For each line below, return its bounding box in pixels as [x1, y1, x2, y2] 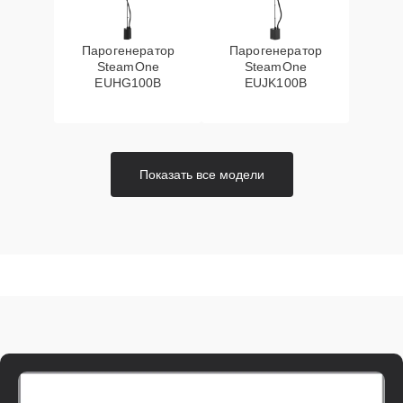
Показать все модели [139, 167, 264, 182]
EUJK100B [244, 76, 308, 90]
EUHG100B [94, 76, 162, 90]
